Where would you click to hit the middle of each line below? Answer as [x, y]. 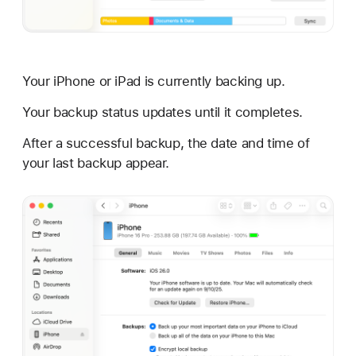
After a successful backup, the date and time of [166, 143]
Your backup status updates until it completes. [163, 112]
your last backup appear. [96, 163]
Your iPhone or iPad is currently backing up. [154, 81]
